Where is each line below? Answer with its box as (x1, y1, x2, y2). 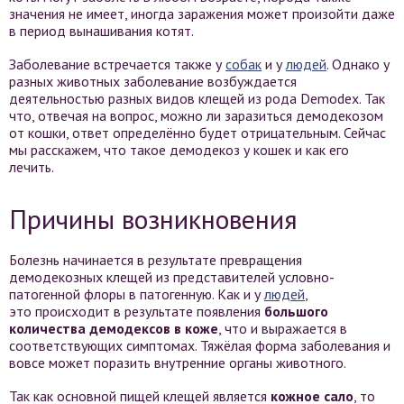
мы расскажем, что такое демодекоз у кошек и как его (9, 141, 349, 159)
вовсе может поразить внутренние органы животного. (9, 353, 346, 372)
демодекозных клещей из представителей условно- (9, 268, 335, 286)
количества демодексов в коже (9, 319, 218, 337)
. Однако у (326, 55, 390, 73)
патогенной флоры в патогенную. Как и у (9, 285, 264, 303)
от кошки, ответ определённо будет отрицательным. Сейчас (9, 124, 386, 142)
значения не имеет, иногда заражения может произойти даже (9, 5, 395, 23)
